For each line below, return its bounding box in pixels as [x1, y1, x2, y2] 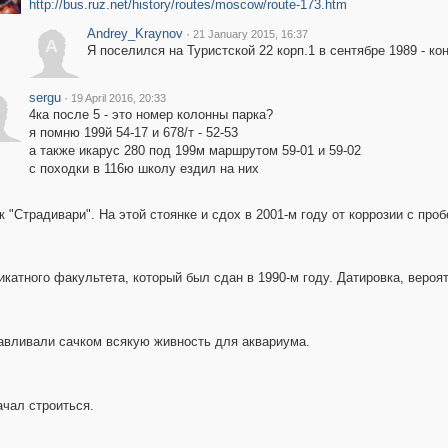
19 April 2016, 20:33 [70, 92, 166, 104]
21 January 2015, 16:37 [192, 28, 308, 40]
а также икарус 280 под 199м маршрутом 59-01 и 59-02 [28, 143, 361, 158]
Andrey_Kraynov [86, 26, 183, 41]
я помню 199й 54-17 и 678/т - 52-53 [28, 125, 238, 140]
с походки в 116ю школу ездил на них [28, 161, 259, 176]
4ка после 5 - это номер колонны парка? [28, 107, 273, 122]
